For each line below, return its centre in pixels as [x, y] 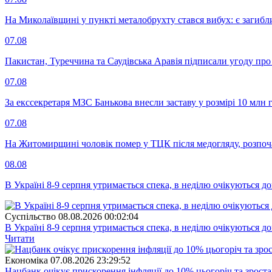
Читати [20, 238]
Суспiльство [30, 216]
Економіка [26, 260]
